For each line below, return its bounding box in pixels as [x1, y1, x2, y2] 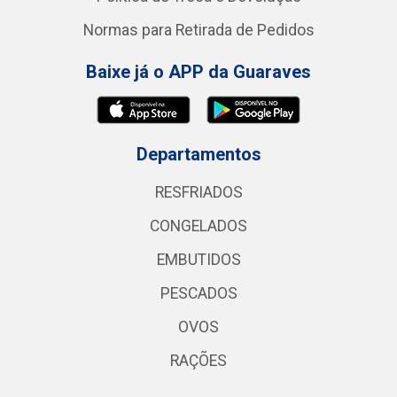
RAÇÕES [170, 352, 227, 370]
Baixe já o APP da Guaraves [86, 61, 311, 82]
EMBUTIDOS [156, 251, 241, 269]
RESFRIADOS [154, 183, 243, 201]
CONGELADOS [150, 217, 247, 235]
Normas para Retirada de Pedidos [82, 21, 315, 39]
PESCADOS [160, 284, 237, 302]
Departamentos [136, 144, 261, 165]
